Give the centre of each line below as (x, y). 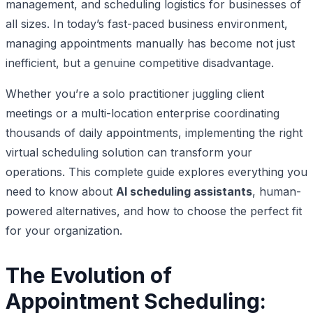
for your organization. (64, 230)
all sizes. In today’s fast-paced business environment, (147, 23)
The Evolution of (89, 275)
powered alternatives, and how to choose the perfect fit (154, 211)
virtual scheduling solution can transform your (129, 152)
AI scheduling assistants (184, 191)
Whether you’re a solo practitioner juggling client (135, 93)
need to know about (61, 191)
